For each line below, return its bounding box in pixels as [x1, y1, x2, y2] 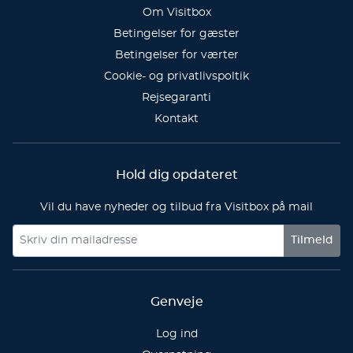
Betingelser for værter [114, 50, 239, 61]
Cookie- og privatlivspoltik [104, 71, 249, 82]
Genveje [150, 295, 203, 308]
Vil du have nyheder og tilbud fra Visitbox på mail [40, 202, 313, 213]
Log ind [155, 329, 198, 340]
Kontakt [154, 113, 199, 124]
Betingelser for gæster [113, 28, 240, 39]
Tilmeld [291, 235, 333, 246]
